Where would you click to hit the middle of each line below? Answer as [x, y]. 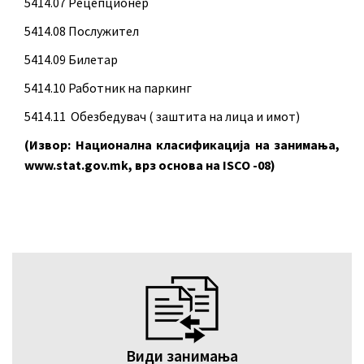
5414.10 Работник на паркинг [108, 87]
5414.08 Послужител [82, 30]
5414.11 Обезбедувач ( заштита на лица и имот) [162, 116]
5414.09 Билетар [71, 59]
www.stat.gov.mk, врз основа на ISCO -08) [150, 165]
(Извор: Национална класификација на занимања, [182, 144]
